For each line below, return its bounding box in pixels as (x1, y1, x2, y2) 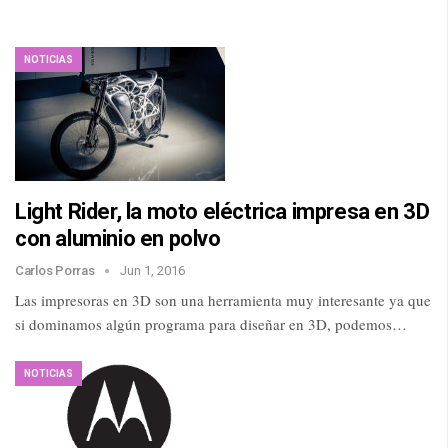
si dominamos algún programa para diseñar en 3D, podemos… (15, 314, 407, 335)
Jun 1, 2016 (120, 263, 186, 279)
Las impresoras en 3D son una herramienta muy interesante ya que (15, 290, 431, 311)
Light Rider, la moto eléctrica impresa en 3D (15, 199, 430, 225)
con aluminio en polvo (15, 226, 221, 252)
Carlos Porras (15, 263, 98, 279)
